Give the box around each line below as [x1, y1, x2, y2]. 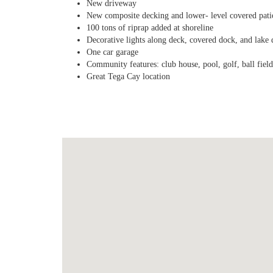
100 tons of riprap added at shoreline [87, 23, 213, 32]
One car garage [87, 48, 138, 57]
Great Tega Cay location [87, 72, 170, 81]
